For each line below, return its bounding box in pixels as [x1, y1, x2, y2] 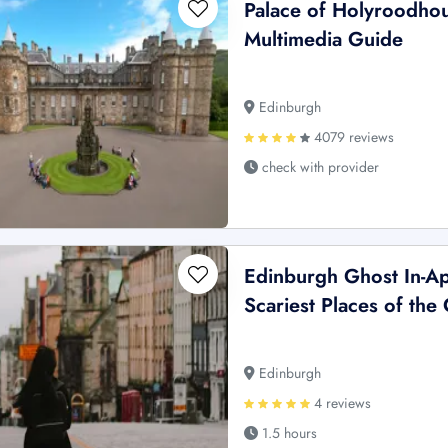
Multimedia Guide [244, 25, 404, 55]
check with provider [258, 157, 380, 178]
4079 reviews [310, 127, 395, 148]
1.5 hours [258, 423, 318, 444]
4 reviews [310, 393, 372, 414]
